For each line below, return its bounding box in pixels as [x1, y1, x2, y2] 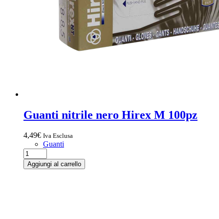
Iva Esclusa [43, 132, 73, 140]
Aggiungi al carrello [27, 160, 81, 168]
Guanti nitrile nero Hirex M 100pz [23, 108, 197, 121]
